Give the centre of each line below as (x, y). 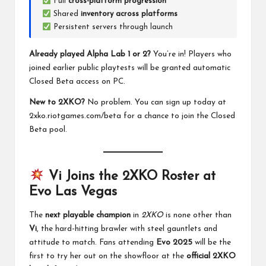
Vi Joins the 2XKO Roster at (130, 177)
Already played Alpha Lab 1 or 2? (90, 54)
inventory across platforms (129, 14)
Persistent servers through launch (112, 27)
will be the (212, 243)
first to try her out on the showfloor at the (108, 256)
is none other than (197, 216)
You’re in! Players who (191, 54)
